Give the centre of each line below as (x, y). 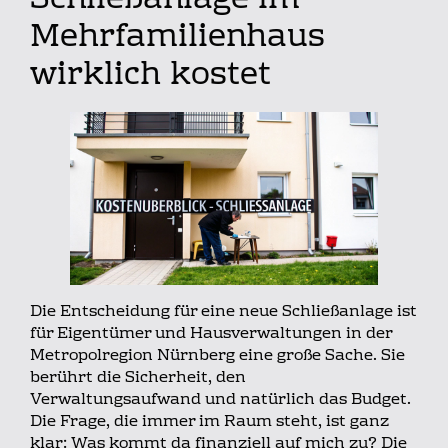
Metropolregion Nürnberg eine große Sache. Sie (217, 356)
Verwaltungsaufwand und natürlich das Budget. (220, 400)
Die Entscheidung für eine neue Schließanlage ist (223, 312)
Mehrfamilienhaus (177, 39)
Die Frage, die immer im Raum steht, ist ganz (209, 422)
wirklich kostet (150, 77)
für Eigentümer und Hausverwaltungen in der (211, 334)
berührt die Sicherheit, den (138, 378)
